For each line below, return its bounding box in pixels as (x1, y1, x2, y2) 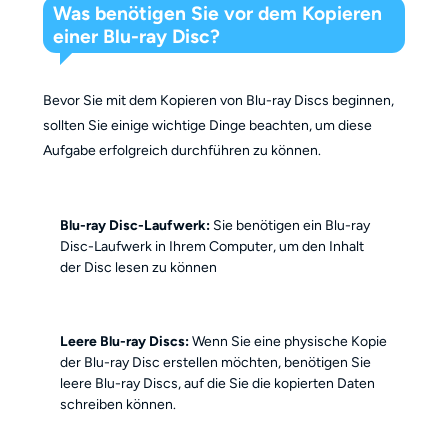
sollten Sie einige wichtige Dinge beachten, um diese (42, 116, 372, 134)
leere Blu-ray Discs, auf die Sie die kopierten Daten (60, 374, 376, 392)
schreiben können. (60, 395, 177, 413)
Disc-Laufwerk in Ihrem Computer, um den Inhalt (60, 238, 365, 256)
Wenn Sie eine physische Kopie (189, 332, 388, 350)
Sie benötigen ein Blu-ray (210, 217, 371, 235)
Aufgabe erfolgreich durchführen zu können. (42, 141, 321, 159)
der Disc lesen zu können (60, 259, 218, 277)
